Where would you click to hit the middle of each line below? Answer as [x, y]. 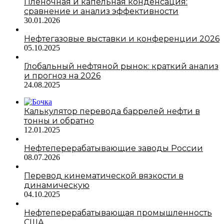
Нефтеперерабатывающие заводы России [113, 148]
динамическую [57, 185]
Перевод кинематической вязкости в [104, 175]
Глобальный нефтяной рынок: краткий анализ [121, 66]
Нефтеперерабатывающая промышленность [118, 212]
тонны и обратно [59, 120]
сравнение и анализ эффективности [101, 11]
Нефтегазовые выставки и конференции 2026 [122, 38]
